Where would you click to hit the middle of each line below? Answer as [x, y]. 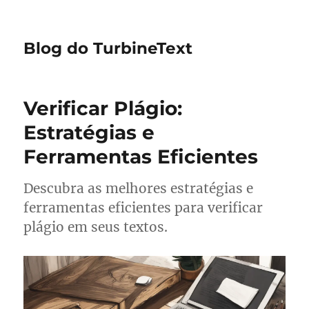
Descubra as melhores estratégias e [139, 188]
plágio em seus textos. [96, 227]
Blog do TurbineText [108, 48]
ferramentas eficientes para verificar [143, 208]
